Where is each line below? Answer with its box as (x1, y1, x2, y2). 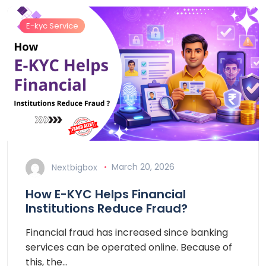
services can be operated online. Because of (26, 240, 232, 254)
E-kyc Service (26, 20, 78, 31)
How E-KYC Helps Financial (26, 185, 186, 202)
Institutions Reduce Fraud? (26, 199, 188, 217)
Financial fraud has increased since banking (26, 225, 228, 239)
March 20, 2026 (111, 161, 175, 173)
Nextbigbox (52, 161, 97, 173)
